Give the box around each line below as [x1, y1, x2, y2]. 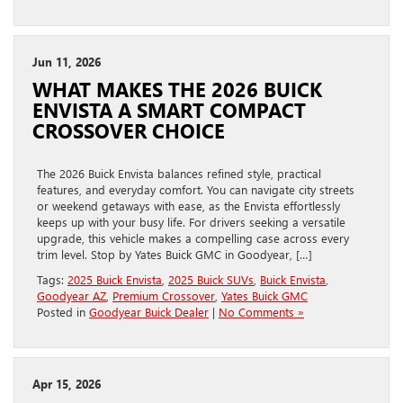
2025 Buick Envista [67, 272, 162, 288]
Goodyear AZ [37, 288, 106, 304]
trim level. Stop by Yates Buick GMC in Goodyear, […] [37, 246, 312, 263]
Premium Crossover [112, 288, 215, 304]
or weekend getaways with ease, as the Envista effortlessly [37, 198, 340, 214]
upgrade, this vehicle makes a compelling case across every [37, 230, 349, 246]
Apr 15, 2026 [32, 376, 101, 392]
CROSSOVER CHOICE [32, 118, 225, 144]
